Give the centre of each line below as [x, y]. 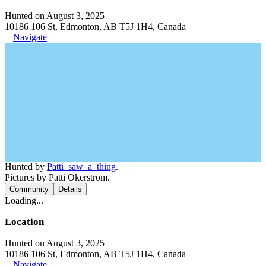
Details [70, 189]
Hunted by [26, 166]
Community [29, 189]
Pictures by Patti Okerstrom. [57, 177]
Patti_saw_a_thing [81, 166]
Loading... [24, 200]
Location [24, 221]
